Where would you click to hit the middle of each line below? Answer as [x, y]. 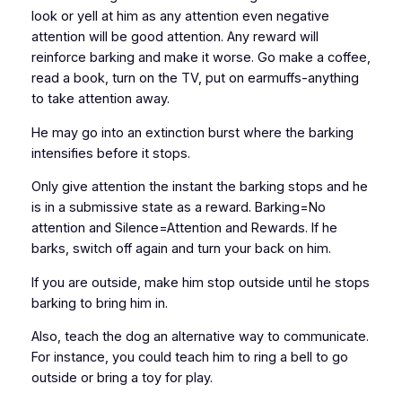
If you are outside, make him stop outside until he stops [200, 282]
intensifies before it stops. [110, 153]
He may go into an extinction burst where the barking [192, 132]
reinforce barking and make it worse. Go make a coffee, [201, 58]
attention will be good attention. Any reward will [175, 37]
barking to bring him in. [99, 303]
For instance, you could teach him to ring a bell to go [189, 358]
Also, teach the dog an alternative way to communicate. [200, 337]
